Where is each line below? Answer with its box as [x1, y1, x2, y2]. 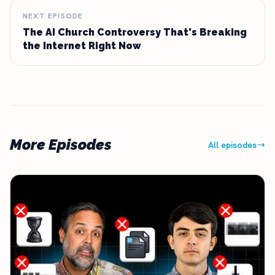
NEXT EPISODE [23, 11, 83, 21]
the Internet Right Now [23, 40, 141, 52]
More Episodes [10, 136, 112, 153]
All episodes [208, 139, 257, 150]
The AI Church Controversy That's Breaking [23, 26, 247, 38]
